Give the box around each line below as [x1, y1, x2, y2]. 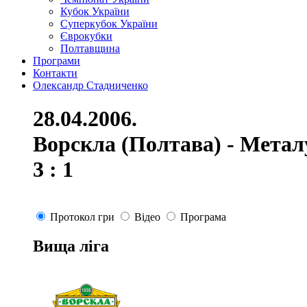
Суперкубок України [60, 18, 158, 29]
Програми [33, 55, 80, 66]
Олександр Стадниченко [33, 79, 148, 91]
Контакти [33, 67, 77, 79]
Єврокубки [60, 30, 112, 42]
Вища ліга [33, 236, 109, 255]
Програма [180, 210, 226, 223]
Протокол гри [50, 210, 114, 223]
